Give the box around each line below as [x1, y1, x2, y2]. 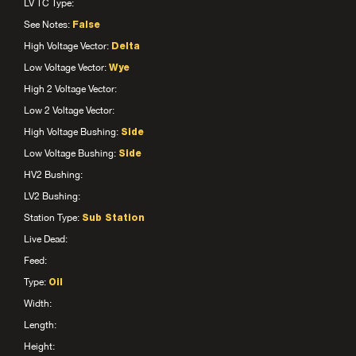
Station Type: [24, 212, 82, 223]
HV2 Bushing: [24, 169, 83, 180]
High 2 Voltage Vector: [24, 83, 117, 95]
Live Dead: [24, 234, 68, 245]
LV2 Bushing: [24, 191, 80, 202]
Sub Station [82, 214, 145, 222]
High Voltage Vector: [24, 41, 111, 52]
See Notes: [24, 19, 72, 30]
